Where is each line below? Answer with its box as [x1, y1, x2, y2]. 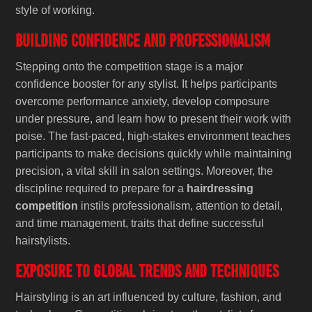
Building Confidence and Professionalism [15, 29, 271, 51]
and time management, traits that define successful [15, 217, 265, 229]
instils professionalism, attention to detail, [78, 199, 283, 212]
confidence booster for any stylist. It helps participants [15, 77, 278, 90]
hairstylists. [15, 234, 71, 247]
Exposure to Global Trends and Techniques [15, 260, 279, 281]
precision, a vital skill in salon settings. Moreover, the [15, 164, 274, 177]
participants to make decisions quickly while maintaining [15, 147, 292, 159]
